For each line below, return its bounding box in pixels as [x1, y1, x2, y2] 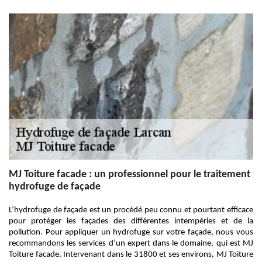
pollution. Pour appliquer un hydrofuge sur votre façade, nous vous [9, 228, 253, 237]
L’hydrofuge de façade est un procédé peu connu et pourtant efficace [9, 206, 253, 215]
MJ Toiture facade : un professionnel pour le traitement [9, 169, 250, 180]
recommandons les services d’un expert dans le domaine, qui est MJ [9, 239, 253, 248]
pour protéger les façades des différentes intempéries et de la [9, 217, 253, 226]
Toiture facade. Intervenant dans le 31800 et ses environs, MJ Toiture [9, 250, 253, 259]
